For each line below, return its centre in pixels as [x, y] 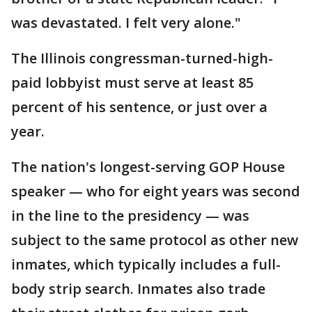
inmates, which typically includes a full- [146, 264]
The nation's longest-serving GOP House [148, 167]
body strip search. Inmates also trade [138, 289]
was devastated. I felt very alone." [126, 23]
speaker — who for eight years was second [156, 191]
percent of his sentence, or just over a [139, 107]
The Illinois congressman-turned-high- [142, 58]
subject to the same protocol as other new [155, 240]
